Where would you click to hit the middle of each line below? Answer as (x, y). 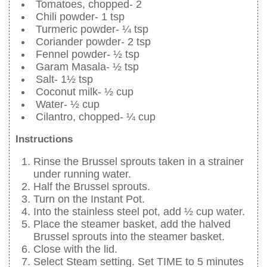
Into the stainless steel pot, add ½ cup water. (139, 211)
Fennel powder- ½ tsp (88, 55)
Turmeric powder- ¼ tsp (92, 30)
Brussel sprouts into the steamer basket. (129, 236)
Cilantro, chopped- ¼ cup (96, 117)
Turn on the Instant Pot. (89, 199)
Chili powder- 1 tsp (80, 17)
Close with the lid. (75, 249)
